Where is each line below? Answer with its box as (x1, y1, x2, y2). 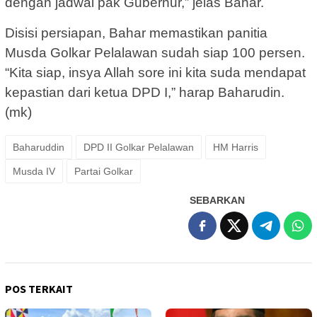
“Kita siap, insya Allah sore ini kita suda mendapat (5, 64, 306, 80)
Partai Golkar (74, 165, 133, 177)
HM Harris (213, 141, 258, 153)
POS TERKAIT (5, 281, 73, 296)
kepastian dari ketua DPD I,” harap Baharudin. (5, 84, 284, 100)
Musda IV (13, 165, 55, 177)
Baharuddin (13, 141, 64, 153)
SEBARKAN (190, 194, 245, 206)
